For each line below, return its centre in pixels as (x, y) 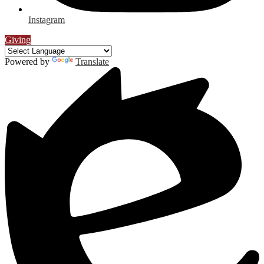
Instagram (47, 20)
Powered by (28, 62)
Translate (92, 62)
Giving (18, 40)
